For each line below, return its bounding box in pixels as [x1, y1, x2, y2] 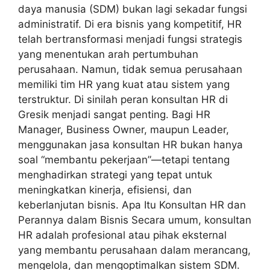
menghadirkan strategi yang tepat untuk [18, 169, 212, 181]
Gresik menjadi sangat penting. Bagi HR [18, 108, 210, 121]
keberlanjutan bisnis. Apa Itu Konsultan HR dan [18, 199, 246, 212]
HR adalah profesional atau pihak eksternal [18, 229, 227, 242]
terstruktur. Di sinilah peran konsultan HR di [18, 93, 228, 106]
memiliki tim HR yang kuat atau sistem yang [18, 78, 230, 91]
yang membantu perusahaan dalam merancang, [18, 244, 251, 257]
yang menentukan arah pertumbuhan [18, 48, 198, 61]
